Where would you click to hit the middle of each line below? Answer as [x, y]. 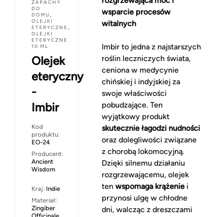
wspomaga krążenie [150, 186]
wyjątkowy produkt [135, 117]
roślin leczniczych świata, [146, 59]
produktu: [46, 135]
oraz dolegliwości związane [149, 140]
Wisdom [43, 170]
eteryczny [57, 77]
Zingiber [43, 208]
